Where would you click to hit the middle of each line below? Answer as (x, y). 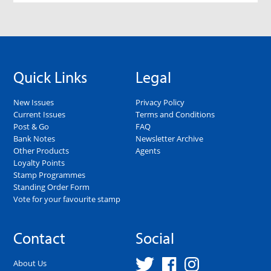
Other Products (41, 151)
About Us (30, 263)
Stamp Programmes (50, 175)
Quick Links (51, 77)
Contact (40, 238)
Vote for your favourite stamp (67, 199)
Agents (148, 151)
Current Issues (40, 115)
